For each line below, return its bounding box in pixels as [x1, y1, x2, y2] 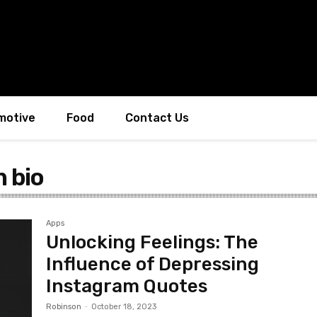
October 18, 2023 [91, 302, 157, 311]
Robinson [46, 302, 82, 311]
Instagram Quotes [46, 275, 208, 297]
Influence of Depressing [46, 253, 260, 275]
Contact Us [125, 111, 189, 125]
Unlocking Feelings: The [46, 231, 259, 253]
